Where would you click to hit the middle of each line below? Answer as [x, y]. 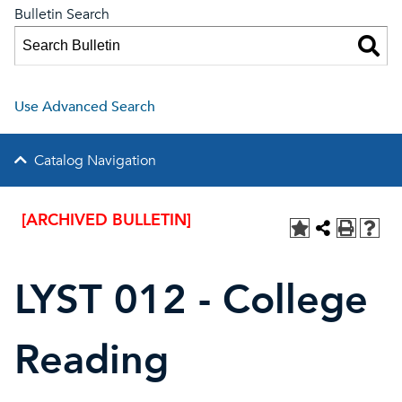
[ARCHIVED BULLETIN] [106, 220]
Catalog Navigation [95, 161]
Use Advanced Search [85, 107]
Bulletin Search [62, 14]
